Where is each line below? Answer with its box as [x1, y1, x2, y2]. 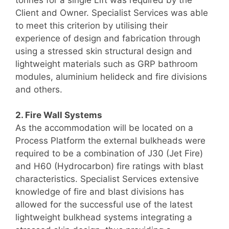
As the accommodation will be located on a [15, 123, 193, 133]
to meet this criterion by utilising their [15, 20, 168, 31]
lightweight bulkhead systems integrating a [15, 212, 192, 223]
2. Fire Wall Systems [15, 110, 102, 121]
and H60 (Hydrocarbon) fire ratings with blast [15, 161, 203, 172]
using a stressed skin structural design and [15, 45, 192, 56]
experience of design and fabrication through [15, 33, 200, 43]
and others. [15, 84, 62, 95]
